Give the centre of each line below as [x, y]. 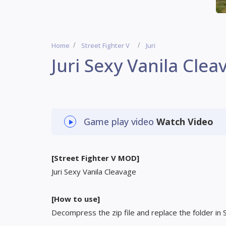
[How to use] [76, 199]
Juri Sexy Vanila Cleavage [94, 172]
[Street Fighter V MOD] [95, 158]
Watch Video [185, 122]
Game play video [120, 122]
